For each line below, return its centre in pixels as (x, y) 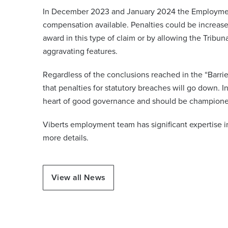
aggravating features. (82, 51)
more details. (66, 138)
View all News (79, 178)
